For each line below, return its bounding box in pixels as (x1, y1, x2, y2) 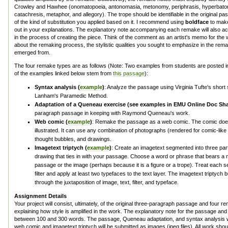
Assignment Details (14, 193, 67, 199)
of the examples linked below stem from (14, 70, 113, 76)
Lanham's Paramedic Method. (35, 93, 108, 99)
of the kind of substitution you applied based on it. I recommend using (14, 19, 185, 25)
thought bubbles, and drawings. (35, 136, 111, 142)
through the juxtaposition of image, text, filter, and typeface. (35, 179, 179, 185)
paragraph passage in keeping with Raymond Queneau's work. (35, 110, 190, 116)
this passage (113, 70, 145, 76)
